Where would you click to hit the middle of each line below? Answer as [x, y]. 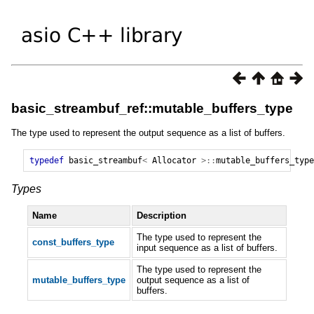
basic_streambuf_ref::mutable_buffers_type [152, 109]
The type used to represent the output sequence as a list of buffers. [148, 133]
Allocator [174, 161]
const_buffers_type [73, 243]
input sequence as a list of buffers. [207, 248]
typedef [46, 161]
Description [162, 216]
